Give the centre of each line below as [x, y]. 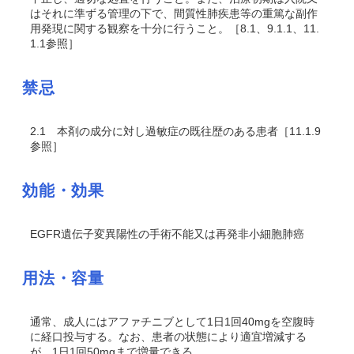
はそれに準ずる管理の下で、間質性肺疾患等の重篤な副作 [174, 13]
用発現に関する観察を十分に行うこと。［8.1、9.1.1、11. [175, 28]
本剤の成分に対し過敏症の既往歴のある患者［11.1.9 [183, 131]
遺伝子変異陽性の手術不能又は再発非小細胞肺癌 [183, 234]
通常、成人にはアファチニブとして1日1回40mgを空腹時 [172, 322]
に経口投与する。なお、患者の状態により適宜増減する [168, 337]
